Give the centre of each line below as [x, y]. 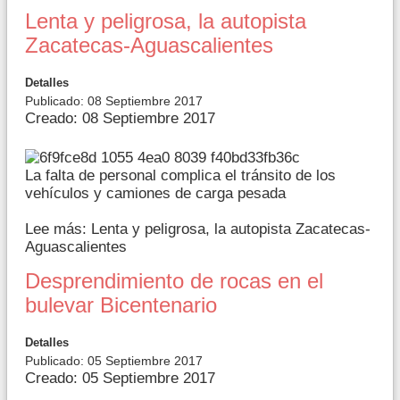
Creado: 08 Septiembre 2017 [120, 119]
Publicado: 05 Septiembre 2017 [114, 360]
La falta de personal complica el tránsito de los [180, 175]
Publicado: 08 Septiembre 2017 [114, 101]
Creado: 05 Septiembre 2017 [120, 378]
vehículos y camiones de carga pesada [155, 193]
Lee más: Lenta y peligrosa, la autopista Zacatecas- [198, 229]
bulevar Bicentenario [121, 305]
